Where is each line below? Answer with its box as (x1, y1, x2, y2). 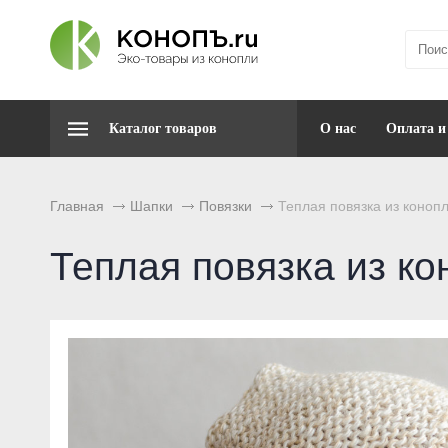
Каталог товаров (109, 121, 217, 136)
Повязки (199, 198, 252, 214)
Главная (50, 198, 104, 214)
